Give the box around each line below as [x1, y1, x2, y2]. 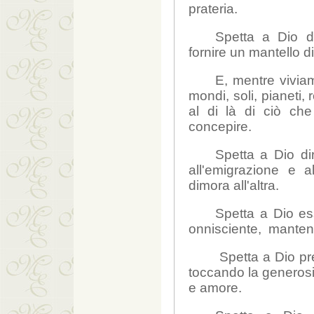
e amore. [189, 280, 242, 296]
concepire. [189, 119, 252, 135]
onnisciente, [189, 221, 265, 237]
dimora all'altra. [189, 178, 279, 193]
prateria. [189, 1, 238, 17]
